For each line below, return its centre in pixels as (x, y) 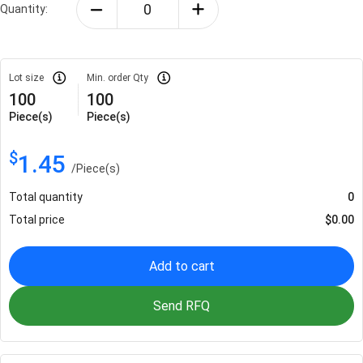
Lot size (26, 77)
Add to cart (181, 266)
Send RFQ (181, 305)
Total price (37, 219)
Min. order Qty (117, 77)
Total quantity (46, 196)
